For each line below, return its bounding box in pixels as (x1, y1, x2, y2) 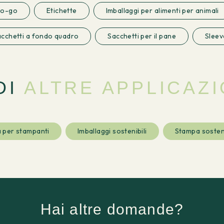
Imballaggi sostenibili (77, 126, 147, 135)
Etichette (46, 5, 77, 15)
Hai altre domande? (40, 200, 184, 217)
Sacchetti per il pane (107, 31, 176, 40)
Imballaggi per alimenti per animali (105, 5, 219, 15)
